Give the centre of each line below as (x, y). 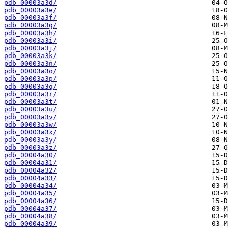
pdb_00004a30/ (31, 155)
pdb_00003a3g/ (31, 25)
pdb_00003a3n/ (31, 64)
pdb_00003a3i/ (31, 41)
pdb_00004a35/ (31, 193)
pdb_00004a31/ (31, 163)
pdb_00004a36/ (31, 201)
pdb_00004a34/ (31, 186)
